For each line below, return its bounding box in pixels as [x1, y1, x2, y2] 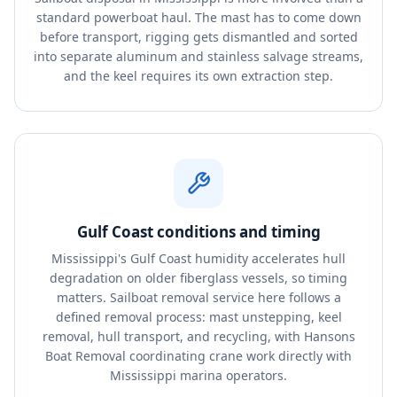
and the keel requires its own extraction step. [64, 67, 333, 84]
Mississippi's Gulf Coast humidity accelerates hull [51, 250, 346, 267]
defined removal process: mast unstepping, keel [55, 308, 342, 325]
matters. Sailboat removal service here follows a [56, 289, 341, 306]
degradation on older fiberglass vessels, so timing [50, 269, 347, 286]
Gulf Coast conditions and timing [76, 222, 321, 242]
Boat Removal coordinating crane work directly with [45, 347, 352, 364]
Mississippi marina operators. [110, 367, 287, 384]
